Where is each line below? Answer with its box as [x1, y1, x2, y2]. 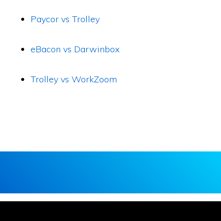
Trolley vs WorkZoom [31, 74, 117, 85]
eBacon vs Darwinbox [31, 43, 120, 55]
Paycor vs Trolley [31, 13, 100, 25]
